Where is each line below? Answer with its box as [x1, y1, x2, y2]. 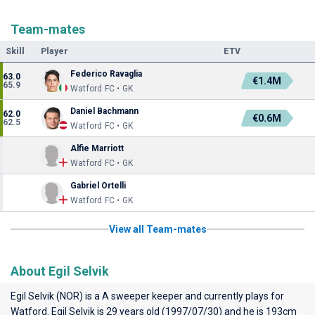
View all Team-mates [108, 224, 207, 235]
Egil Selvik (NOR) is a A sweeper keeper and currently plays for [11, 290, 284, 302]
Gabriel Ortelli [70, 181, 126, 191]
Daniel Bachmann [70, 106, 141, 116]
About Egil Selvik [11, 264, 109, 278]
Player [41, 46, 68, 56]
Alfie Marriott [70, 143, 124, 153]
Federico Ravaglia [70, 69, 144, 79]
